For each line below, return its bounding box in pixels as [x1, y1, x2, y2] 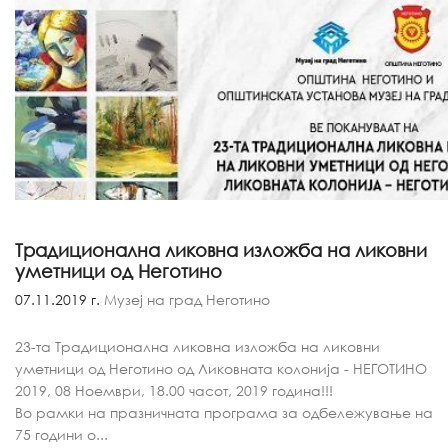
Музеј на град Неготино [100, 291, 270, 308]
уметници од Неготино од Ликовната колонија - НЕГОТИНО [15, 360, 427, 377]
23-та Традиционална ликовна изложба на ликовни [15, 338, 380, 355]
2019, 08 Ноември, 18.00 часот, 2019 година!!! [15, 382, 333, 399]
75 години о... [15, 426, 108, 443]
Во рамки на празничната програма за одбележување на [15, 404, 433, 421]
